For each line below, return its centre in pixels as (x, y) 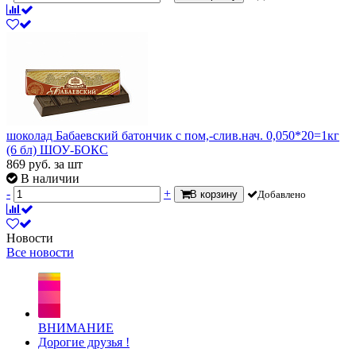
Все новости (40, 253)
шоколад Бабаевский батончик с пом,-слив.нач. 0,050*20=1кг (173, 136)
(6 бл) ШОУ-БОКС (57, 150)
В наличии (50, 179)
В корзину (214, 195)
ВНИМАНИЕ (76, 328)
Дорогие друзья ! (84, 342)
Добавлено (282, 195)
